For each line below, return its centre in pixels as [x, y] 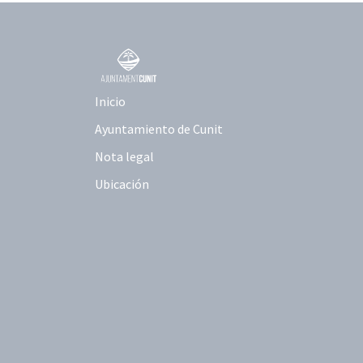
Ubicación [122, 184]
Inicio [110, 101]
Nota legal [124, 156]
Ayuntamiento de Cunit [159, 129]
